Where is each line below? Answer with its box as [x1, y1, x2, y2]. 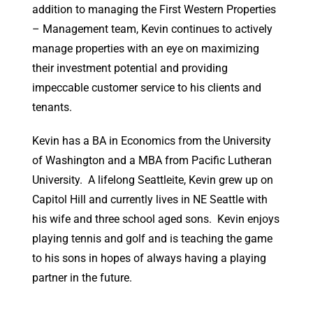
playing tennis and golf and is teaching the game [32, 232, 272, 245]
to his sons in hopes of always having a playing [32, 252, 266, 265]
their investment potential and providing [32, 61, 228, 75]
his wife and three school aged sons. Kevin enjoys [32, 212, 279, 226]
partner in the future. [32, 271, 132, 284]
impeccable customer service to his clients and [32, 81, 261, 94]
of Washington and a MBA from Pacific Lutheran [32, 154, 272, 167]
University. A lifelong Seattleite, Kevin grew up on [32, 173, 273, 187]
